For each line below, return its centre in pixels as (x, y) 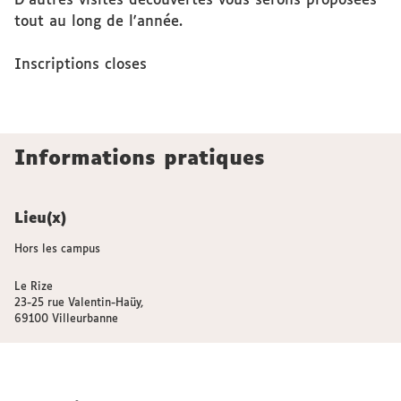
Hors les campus (57, 250)
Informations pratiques (140, 159)
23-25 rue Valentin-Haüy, (79, 303)
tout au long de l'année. (98, 22)
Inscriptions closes (81, 65)
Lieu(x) (40, 219)
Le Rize (34, 287)
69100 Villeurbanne (66, 320)
